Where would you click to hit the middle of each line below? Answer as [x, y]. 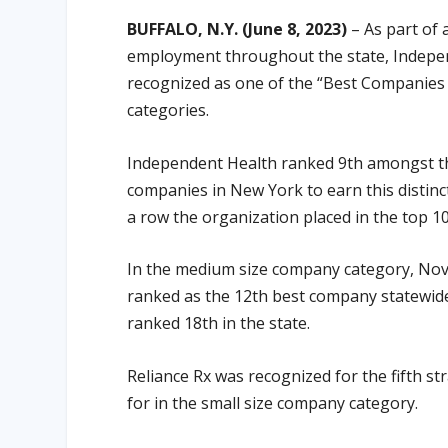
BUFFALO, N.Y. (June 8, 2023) [237, 29]
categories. [168, 110]
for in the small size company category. [273, 402]
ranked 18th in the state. [219, 323]
